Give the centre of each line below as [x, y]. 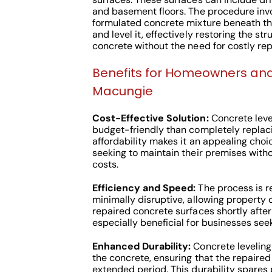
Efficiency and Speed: [144, 188]
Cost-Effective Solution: [150, 118]
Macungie [122, 91]
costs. [105, 164]
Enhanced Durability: [141, 246]
